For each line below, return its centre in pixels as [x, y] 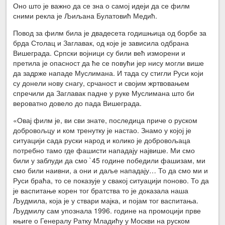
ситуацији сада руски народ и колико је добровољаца [102, 140]
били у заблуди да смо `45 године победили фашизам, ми [109, 160]
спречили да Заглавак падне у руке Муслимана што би [104, 93]
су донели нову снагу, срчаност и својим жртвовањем [101, 83]
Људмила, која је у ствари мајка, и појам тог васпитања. [106, 201]
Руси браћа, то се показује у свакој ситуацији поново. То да [111, 181]
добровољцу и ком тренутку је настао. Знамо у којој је [102, 130]
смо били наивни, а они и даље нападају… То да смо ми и [111, 171]
